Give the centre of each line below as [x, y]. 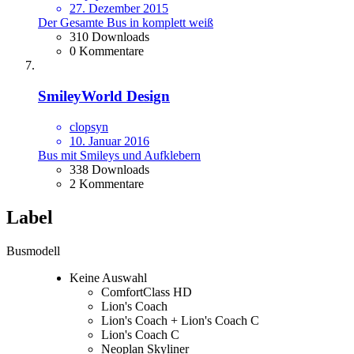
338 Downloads [109, 169]
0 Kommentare [107, 51]
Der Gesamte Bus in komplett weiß [126, 23]
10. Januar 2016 [109, 141]
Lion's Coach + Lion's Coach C [180, 320]
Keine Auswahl [108, 277]
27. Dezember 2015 [119, 9]
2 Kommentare [107, 183]
